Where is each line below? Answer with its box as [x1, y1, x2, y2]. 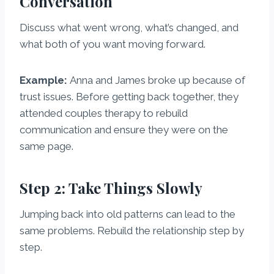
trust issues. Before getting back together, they [20, 91, 239, 103]
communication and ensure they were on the [20, 124, 228, 136]
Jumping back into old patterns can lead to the [20, 208, 235, 221]
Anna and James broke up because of [67, 74, 245, 87]
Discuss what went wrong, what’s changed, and [20, 21, 239, 34]
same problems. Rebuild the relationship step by [20, 224, 244, 237]
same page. [20, 140, 73, 153]
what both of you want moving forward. [20, 38, 206, 51]
